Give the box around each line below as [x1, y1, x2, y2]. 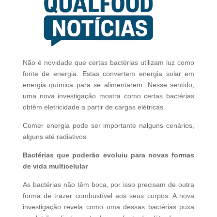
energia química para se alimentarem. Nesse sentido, [22, 81, 195, 89]
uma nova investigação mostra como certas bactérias [22, 92, 195, 100]
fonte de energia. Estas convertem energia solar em [22, 70, 195, 78]
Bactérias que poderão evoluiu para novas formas [22, 151, 195, 159]
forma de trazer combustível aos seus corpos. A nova [22, 192, 195, 200]
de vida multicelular [22, 162, 88, 170]
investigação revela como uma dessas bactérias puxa [22, 203, 195, 211]
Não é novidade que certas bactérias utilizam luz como [22, 59, 195, 67]
